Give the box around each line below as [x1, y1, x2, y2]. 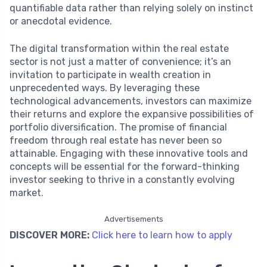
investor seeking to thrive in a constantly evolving [10, 173, 235, 185]
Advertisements [104, 213, 163, 223]
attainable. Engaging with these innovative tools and [10, 147, 248, 159]
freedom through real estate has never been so [10, 134, 222, 146]
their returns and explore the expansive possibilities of [10, 108, 254, 120]
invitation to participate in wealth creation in [10, 69, 211, 80]
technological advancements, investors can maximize [10, 95, 252, 107]
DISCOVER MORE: [10, 229, 89, 241]
